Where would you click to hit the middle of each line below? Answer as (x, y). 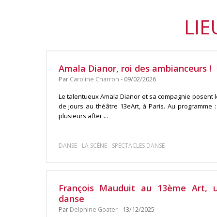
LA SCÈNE (94, 146)
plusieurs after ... (83, 116)
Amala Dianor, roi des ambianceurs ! (135, 68)
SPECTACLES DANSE (138, 146)
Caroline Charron (94, 79)
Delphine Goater (93, 209)
